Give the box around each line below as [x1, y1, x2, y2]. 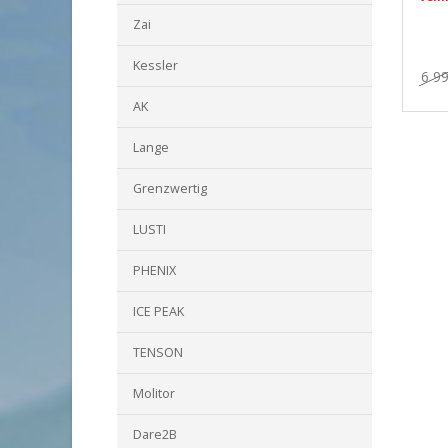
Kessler [133, 57, 178, 74]
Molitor [133, 385, 175, 402]
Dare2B [133, 426, 177, 443]
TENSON [133, 344, 183, 361]
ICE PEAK [133, 303, 184, 320]
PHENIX [133, 262, 176, 279]
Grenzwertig [133, 180, 207, 197]
